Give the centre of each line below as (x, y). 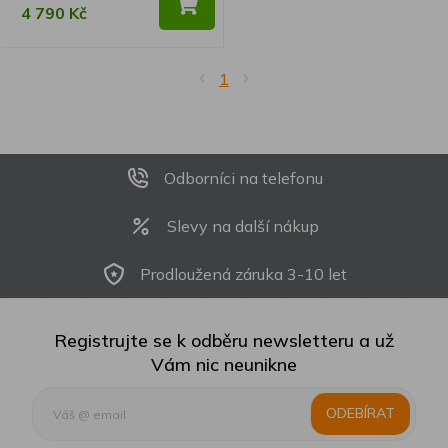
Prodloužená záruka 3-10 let (243, 273)
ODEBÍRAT (360, 413)
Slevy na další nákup (243, 225)
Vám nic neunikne (224, 364)
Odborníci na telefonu (243, 177)
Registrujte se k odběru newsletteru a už (224, 340)
